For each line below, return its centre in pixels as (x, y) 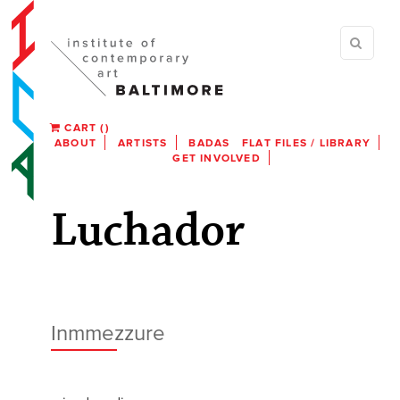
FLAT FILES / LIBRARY (306, 143)
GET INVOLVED (217, 158)
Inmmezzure (108, 333)
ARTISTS (143, 143)
